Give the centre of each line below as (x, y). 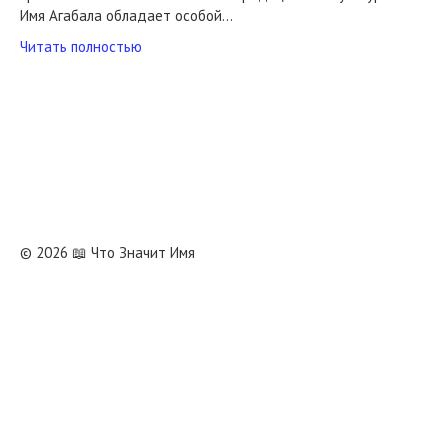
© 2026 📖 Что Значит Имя (107, 252)
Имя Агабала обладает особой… (126, 15)
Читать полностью (81, 46)
